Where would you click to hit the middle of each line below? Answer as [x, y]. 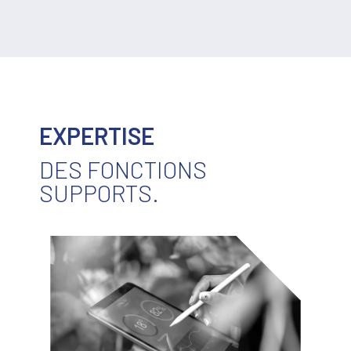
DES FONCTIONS [123, 170]
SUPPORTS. [99, 193]
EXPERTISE [97, 136]
